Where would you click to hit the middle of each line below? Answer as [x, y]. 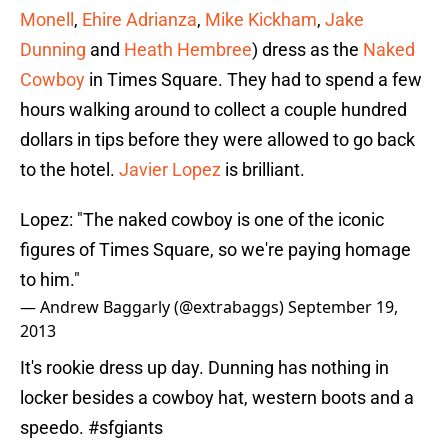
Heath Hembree [188, 50]
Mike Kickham [261, 20]
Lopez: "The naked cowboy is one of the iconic [202, 220]
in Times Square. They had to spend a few [253, 80]
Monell [47, 20]
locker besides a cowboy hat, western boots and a [217, 398]
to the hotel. [69, 170]
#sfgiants [125, 428]
